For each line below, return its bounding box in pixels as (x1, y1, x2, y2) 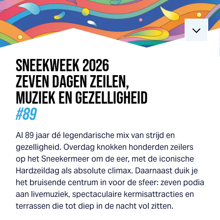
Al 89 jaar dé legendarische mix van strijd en (16, 130, 175, 140)
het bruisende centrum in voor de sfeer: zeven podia (16, 177, 204, 188)
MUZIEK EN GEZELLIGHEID (16, 87, 148, 107)
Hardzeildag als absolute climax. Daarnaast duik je (16, 165, 198, 176)
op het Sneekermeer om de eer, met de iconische (16, 154, 194, 164)
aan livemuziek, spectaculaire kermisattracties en (16, 189, 194, 199)
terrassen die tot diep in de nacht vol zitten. (16, 201, 173, 211)
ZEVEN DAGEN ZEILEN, (16, 71, 129, 91)
